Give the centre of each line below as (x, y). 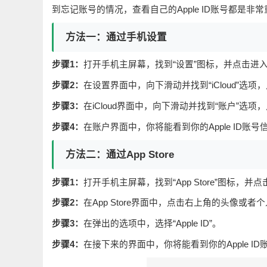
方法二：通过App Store (120, 154)
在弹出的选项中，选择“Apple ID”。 (152, 224)
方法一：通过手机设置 (116, 37)
